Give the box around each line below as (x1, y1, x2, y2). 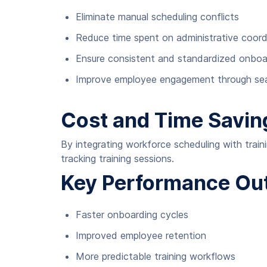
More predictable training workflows (76, 250, 235, 262)
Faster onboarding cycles (76, 209, 188, 221)
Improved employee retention (76, 229, 206, 241)
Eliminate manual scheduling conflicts (76, 11, 239, 23)
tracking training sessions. (61, 153, 174, 164)
